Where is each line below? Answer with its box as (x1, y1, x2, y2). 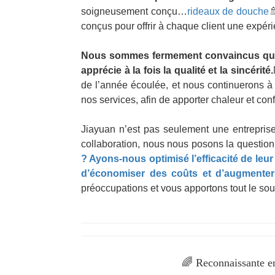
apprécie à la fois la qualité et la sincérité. (81, 65, 273, 76)
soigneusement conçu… (81, 6, 187, 17)
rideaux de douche (187, 6, 269, 17)
